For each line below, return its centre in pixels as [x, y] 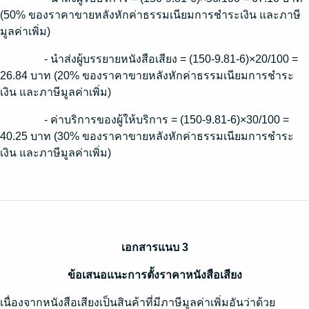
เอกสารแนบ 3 [154, 247]
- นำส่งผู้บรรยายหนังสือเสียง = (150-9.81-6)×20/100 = [171, 59]
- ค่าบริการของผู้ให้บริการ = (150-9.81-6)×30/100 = [167, 120]
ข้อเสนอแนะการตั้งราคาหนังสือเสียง [154, 275]
